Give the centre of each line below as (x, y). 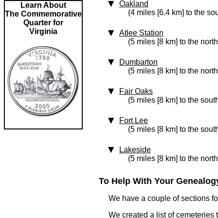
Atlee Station (141, 33)
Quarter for (43, 23)
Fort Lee (134, 120)
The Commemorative (43, 14)
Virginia (43, 31)
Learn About (43, 5)
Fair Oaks (136, 91)
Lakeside (135, 150)
